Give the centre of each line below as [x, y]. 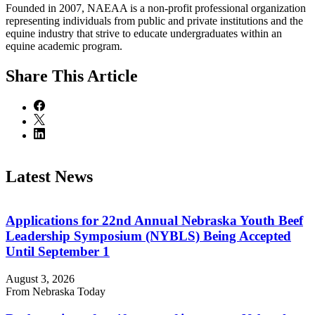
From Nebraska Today [56, 291]
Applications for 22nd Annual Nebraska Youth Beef [154, 221]
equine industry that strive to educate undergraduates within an [144, 33]
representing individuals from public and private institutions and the [154, 20]
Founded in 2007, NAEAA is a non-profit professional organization [156, 8]
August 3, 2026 [40, 278]
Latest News [49, 176]
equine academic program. [64, 46]
